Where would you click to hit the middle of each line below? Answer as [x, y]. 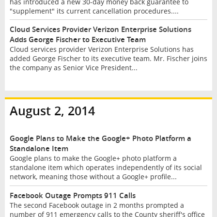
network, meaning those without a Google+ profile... [93, 176]
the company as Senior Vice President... [73, 68]
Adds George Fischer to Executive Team [77, 40]
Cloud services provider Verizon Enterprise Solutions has [101, 49]
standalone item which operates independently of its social [106, 167]
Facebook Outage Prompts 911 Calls [72, 195]
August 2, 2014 [52, 111]
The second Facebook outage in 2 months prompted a [97, 205]
